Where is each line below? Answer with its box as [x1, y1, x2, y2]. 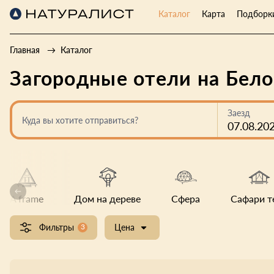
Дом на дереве [74, 193, 141, 204]
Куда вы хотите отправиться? [22, 115, 138, 125]
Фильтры [39, 222, 75, 232]
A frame [10, 193, 43, 204]
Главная [10, 45, 40, 55]
